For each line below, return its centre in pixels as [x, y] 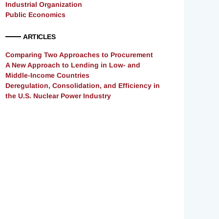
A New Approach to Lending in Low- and [73, 65]
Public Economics [35, 15]
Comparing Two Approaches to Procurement [79, 55]
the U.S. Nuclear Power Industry [58, 96]
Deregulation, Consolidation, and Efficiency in [83, 86]
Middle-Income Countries [47, 76]
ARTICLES [39, 37]
